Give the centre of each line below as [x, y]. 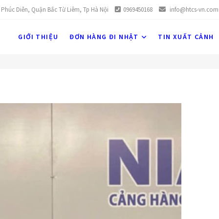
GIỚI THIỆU [38, 37]
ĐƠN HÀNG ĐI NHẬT [104, 37]
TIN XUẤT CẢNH [186, 37]
